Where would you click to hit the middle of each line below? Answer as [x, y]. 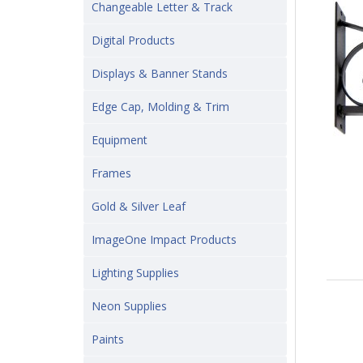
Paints [108, 339]
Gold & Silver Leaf [139, 206]
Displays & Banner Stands [160, 73]
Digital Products [133, 40]
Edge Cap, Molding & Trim [160, 107]
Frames [111, 173]
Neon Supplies [129, 306]
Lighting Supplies [135, 273]
